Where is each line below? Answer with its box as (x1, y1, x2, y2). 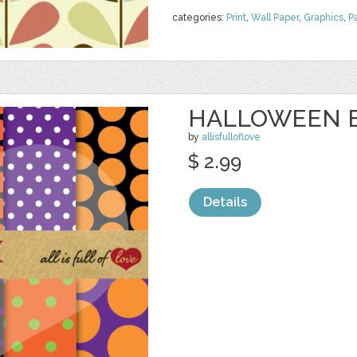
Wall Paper (251, 12, 299, 23)
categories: (172, 12, 226, 23)
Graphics (304, 12, 343, 23)
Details (203, 194, 247, 210)
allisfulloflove (202, 131, 261, 143)
